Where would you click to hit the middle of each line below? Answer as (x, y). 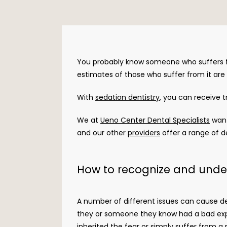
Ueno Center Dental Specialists (155, 120)
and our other (102, 133)
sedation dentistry (127, 97)
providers (144, 133)
